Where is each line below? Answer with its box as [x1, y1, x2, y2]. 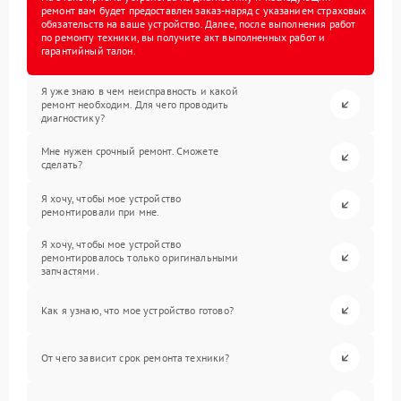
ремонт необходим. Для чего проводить [41, 98, 229, 111]
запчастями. [41, 264, 99, 277]
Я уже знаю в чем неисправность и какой [41, 84, 238, 98]
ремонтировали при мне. [41, 204, 160, 218]
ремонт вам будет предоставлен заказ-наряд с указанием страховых [41, 4, 367, 17]
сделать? [41, 157, 83, 171]
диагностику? [41, 111, 105, 124]
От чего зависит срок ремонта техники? [41, 351, 230, 364]
